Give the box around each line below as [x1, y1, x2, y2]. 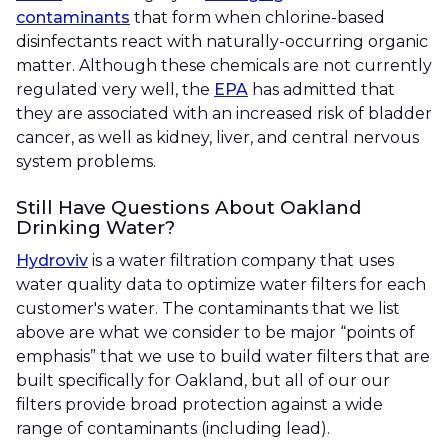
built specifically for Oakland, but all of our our [16, 371, 390, 391]
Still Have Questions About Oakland [16, 195, 362, 219]
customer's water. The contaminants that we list [16, 299, 400, 319]
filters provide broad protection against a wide [16, 395, 383, 415]
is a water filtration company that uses [88, 251, 394, 271]
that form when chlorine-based [130, 7, 385, 27]
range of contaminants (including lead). [16, 419, 330, 439]
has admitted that [248, 79, 395, 99]
